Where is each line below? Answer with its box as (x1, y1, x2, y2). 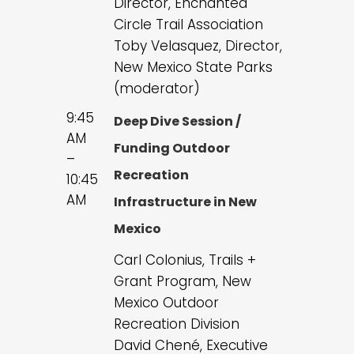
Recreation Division (114, 314, 239, 334)
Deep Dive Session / (114, 112, 241, 131)
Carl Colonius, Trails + (114, 250, 256, 270)
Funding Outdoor (114, 139, 230, 158)
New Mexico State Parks (114, 58, 273, 77)
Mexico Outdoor (114, 293, 219, 313)
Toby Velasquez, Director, (114, 36, 282, 56)
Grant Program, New (114, 272, 251, 292)
